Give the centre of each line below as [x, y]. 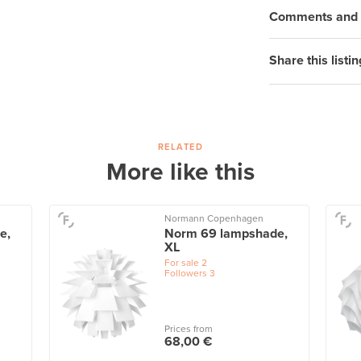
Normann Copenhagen [214, 218]
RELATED [180, 147]
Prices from [188, 329]
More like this [180, 172]
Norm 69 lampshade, [226, 233]
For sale [181, 262]
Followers [185, 273]
